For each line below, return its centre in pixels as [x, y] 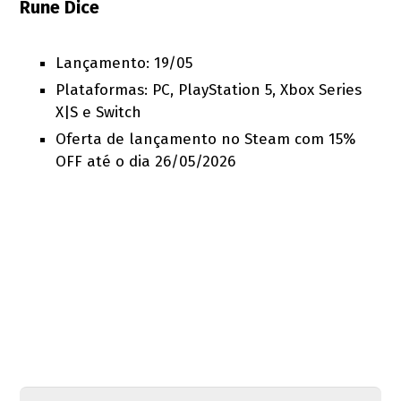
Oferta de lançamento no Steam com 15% [206, 139]
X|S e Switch [99, 112]
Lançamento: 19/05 [124, 63]
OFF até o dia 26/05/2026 [146, 161]
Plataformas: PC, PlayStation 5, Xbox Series [209, 90]
